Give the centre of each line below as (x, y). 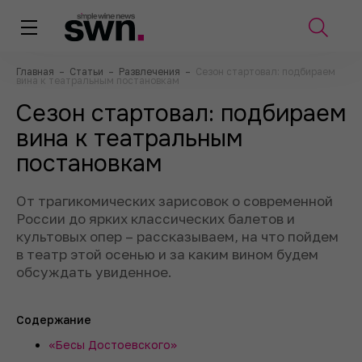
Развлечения (151, 72)
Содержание (54, 320)
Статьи (88, 72)
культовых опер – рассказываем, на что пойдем (177, 236)
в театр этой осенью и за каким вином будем (167, 254)
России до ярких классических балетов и (156, 219)
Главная (36, 72)
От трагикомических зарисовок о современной (175, 201)
